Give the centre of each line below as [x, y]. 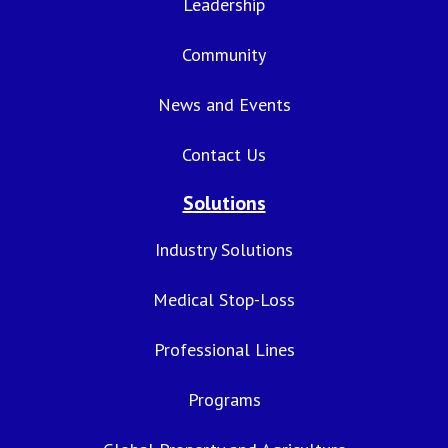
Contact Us [224, 155]
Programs [224, 400]
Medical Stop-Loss [224, 300]
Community [224, 55]
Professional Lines [224, 350]
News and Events [224, 105]
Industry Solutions [224, 250]
